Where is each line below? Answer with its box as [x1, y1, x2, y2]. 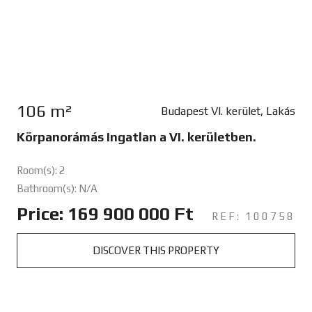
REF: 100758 [211, 210, 295, 222]
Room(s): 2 [16, 164, 65, 176]
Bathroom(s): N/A [16, 182, 97, 194]
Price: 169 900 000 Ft [16, 203, 194, 224]
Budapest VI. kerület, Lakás [160, 104, 295, 118]
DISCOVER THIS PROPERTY [92, 244, 219, 256]
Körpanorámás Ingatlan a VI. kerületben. [16, 129, 256, 144]
